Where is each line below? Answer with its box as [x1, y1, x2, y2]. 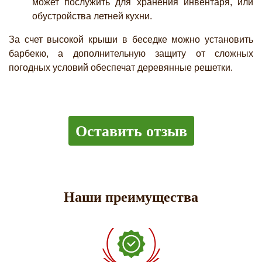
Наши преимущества [64, 189, 198, 205]
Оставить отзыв [75, 119, 187, 142]
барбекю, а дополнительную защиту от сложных [9, 48, 253, 58]
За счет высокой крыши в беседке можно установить [9, 34, 253, 44]
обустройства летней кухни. [32, 11, 152, 21]
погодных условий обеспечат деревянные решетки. [9, 62, 233, 73]
